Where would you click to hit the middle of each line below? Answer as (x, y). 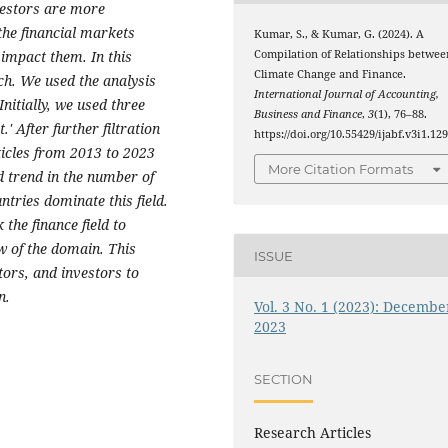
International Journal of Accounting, (347, 93)
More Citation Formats (341, 169)
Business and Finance (308, 113)
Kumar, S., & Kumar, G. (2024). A (339, 33)
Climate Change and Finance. (330, 73)
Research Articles (313, 433)
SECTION (284, 378)
